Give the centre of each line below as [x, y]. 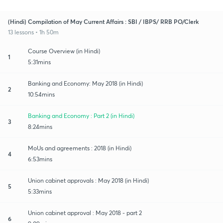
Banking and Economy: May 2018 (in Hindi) [85, 83]
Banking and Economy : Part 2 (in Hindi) [81, 115]
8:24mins [40, 126]
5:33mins [40, 191]
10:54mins [41, 94]
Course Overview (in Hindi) [64, 51]
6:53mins [40, 159]
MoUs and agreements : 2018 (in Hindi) [80, 148]
